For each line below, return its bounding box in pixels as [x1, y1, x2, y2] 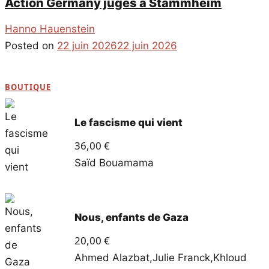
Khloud [213, 252, 247, 264]
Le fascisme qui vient [74, 116, 183, 129]
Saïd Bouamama [74, 157, 154, 169]
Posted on [5, 40, 57, 52]
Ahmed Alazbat [74, 252, 150, 264]
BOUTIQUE [5, 82, 51, 93]
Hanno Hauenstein [5, 23, 95, 35]
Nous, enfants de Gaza [74, 211, 189, 224]
